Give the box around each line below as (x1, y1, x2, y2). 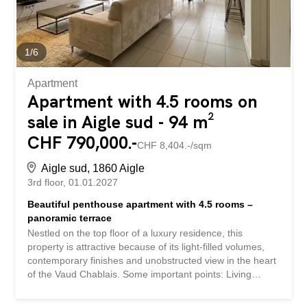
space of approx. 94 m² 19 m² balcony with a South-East (27, 282, 272, 293)
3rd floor (27, 176, 64, 188)
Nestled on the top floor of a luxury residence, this (27, 227, 243, 238)
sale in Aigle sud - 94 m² (27, 110, 215, 134)
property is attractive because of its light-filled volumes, (27, 241, 265, 252)
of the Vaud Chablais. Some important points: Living (27, 268, 252, 280)
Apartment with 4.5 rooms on (27, 90, 258, 113)
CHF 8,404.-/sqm (137, 139, 212, 151)
